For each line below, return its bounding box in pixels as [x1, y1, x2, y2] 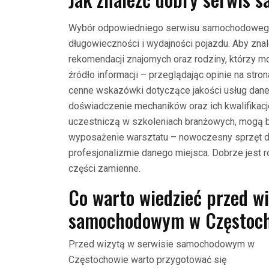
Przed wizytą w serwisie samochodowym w [68, 238, 255, 250]
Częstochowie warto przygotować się [68, 253, 226, 265]
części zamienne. [68, 162, 141, 174]
